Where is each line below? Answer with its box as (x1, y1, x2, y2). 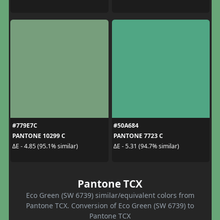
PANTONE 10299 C (12, 131, 65, 140)
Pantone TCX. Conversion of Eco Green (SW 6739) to (26, 200, 194, 210)
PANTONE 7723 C (113, 131, 163, 140)
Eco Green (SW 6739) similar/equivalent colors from (26, 190, 194, 200)
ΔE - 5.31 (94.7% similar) (113, 142, 179, 151)
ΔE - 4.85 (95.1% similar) (12, 142, 78, 151)
